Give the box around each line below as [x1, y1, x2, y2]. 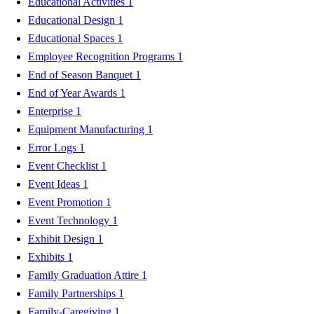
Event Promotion [28, 196, 106, 208]
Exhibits [28, 250, 67, 263]
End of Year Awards [28, 86, 120, 99]
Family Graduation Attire [28, 268, 142, 281]
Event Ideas [28, 177, 83, 190]
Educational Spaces [28, 32, 117, 44]
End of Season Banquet [28, 68, 135, 81]
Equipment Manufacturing [28, 123, 147, 135]
